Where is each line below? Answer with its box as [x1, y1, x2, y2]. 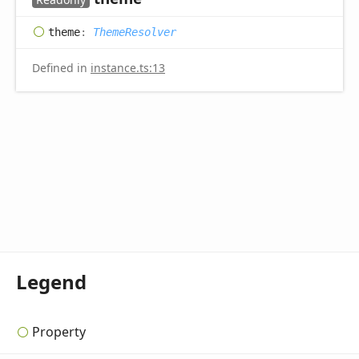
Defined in [32, 60, 91, 76]
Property [32, 323, 86, 341]
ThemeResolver [93, 25, 176, 38]
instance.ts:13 [91, 60, 165, 76]
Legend [16, 268, 87, 296]
